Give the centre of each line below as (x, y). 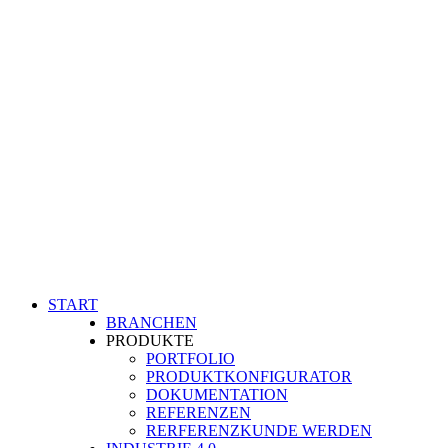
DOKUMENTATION (217, 394)
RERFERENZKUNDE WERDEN (259, 430)
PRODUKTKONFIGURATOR (249, 376)
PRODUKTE (150, 340)
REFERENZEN (198, 412)
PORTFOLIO (190, 358)
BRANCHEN (151, 322)
